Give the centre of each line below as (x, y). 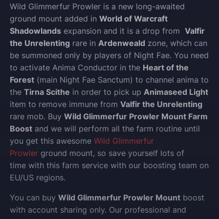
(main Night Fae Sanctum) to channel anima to (121, 80)
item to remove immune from (65, 104)
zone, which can (176, 43)
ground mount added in (55, 19)
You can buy (34, 198)
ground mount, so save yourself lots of (111, 153)
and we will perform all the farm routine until (116, 129)
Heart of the (166, 68)
